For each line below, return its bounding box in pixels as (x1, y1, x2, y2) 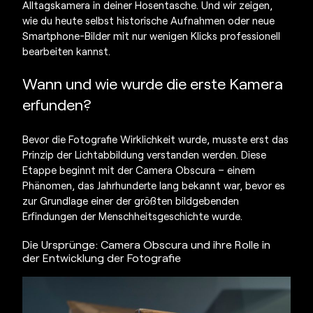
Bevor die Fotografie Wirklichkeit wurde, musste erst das (22, 132, 289, 145)
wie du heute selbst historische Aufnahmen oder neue (22, 13, 275, 27)
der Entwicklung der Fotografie (22, 250, 182, 264)
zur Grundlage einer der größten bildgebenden (22, 194, 240, 207)
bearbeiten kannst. (22, 44, 111, 57)
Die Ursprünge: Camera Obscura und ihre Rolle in (22, 237, 271, 251)
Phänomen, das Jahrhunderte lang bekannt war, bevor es (22, 178, 286, 191)
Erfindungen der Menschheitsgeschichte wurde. (22, 209, 243, 222)
